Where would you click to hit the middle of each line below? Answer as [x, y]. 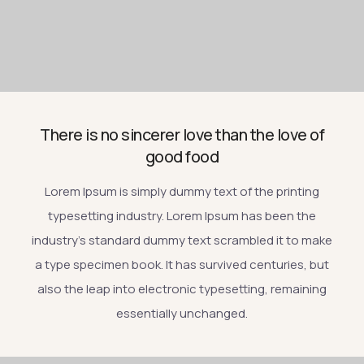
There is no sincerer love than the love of [182, 134]
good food [182, 156]
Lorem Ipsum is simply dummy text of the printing [182, 191]
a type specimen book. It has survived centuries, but [182, 264]
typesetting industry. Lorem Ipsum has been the [182, 215]
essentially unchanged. [182, 313]
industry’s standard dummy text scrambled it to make [182, 240]
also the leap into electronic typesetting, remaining [182, 288]
